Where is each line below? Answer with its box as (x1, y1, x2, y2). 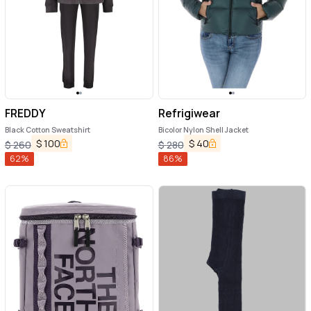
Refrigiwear (158, 105, 220, 121)
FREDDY (5, 105, 46, 121)
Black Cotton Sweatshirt (5, 125, 90, 135)
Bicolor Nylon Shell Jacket (158, 125, 249, 135)
